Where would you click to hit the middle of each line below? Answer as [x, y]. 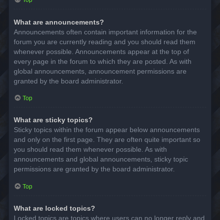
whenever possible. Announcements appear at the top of [101, 51]
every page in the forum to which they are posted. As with [103, 61]
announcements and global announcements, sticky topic [101, 159]
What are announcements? [59, 22]
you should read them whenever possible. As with [90, 150]
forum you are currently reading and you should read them [105, 41]
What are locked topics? [55, 208]
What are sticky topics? [53, 120]
